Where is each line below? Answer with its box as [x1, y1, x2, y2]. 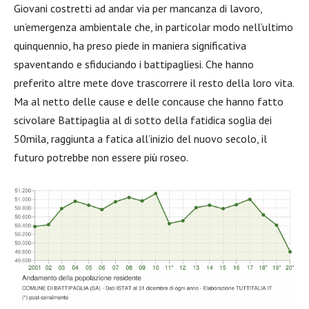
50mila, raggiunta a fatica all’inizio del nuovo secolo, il [14, 132, 267, 146]
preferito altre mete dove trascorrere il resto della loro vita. [14, 76, 294, 90]
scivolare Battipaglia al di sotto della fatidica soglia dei [14, 113, 272, 127]
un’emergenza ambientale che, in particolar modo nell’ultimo [14, 20, 293, 34]
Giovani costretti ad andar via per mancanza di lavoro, [14, 1, 262, 15]
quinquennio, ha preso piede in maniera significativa [14, 39, 246, 52]
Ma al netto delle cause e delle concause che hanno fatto [14, 94, 283, 108]
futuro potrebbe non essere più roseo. [14, 150, 188, 164]
